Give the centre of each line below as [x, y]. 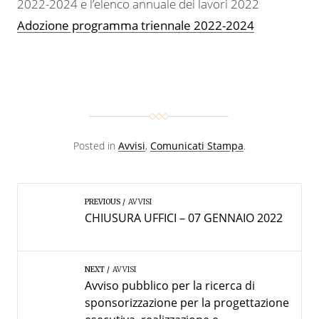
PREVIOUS [102, 202]
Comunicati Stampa [197, 146]
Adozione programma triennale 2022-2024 [136, 26]
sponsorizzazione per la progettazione [187, 303]
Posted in [96, 146]
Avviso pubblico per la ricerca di [169, 286]
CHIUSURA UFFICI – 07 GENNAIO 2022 [183, 218]
